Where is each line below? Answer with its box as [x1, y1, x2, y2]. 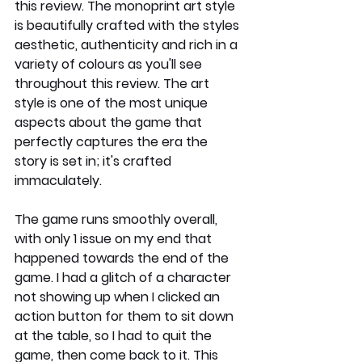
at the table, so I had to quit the [15, 326, 215, 345]
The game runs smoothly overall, [15, 209, 221, 229]
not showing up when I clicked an [15, 287, 223, 306]
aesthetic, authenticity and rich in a [15, 35, 241, 54]
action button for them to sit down [15, 306, 237, 326]
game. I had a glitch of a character [15, 267, 234, 287]
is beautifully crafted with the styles [15, 15, 242, 35]
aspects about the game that [15, 112, 205, 132]
